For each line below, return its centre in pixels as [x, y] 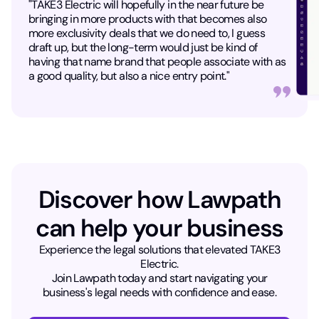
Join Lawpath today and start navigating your [159, 278]
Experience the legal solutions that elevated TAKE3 [159, 250]
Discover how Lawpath [159, 200]
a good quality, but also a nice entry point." [129, 76]
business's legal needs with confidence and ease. [159, 293]
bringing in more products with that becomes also [148, 19]
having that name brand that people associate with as [157, 62]
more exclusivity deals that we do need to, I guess [147, 33]
